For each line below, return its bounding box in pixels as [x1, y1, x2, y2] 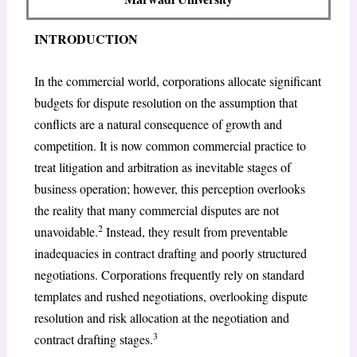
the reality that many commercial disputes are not [33, 201, 279, 218]
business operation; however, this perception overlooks [33, 179, 305, 197]
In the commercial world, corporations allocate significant [33, 72, 321, 89]
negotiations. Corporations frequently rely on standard [33, 265, 304, 283]
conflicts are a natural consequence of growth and [33, 115, 282, 132]
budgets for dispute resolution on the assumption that [33, 93, 297, 111]
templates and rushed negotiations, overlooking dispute [33, 287, 308, 304]
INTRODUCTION [33, 29, 138, 48]
